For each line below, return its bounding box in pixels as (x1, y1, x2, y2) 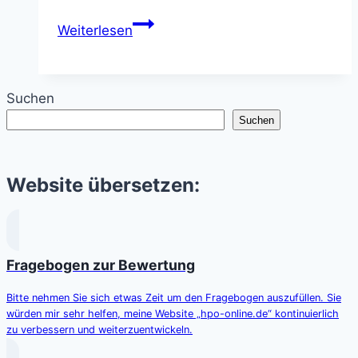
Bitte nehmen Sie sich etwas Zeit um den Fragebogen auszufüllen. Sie (6, 291, 341, 304)
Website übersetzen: (6, 173, 200, 197)
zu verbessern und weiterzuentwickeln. (6, 323, 193, 336)
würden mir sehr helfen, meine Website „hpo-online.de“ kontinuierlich (6, 307, 339, 320)
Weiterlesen (58, 22, 133, 39)
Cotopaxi (132, 122, 189, 139)
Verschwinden (132, 36, 223, 53)
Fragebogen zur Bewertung (6, 257, 195, 274)
